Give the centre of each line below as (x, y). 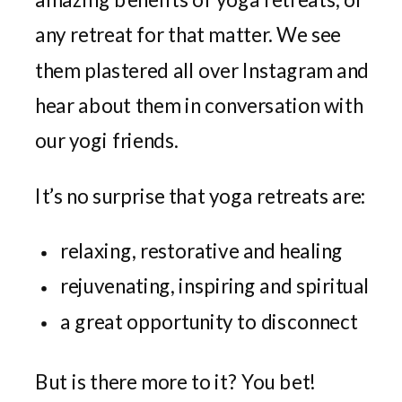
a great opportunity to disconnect (209, 320)
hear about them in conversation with (199, 104)
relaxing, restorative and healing (202, 250)
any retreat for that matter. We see (188, 34)
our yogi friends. (109, 140)
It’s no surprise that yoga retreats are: (201, 195)
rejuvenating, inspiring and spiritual (215, 285)
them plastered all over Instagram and (202, 69)
